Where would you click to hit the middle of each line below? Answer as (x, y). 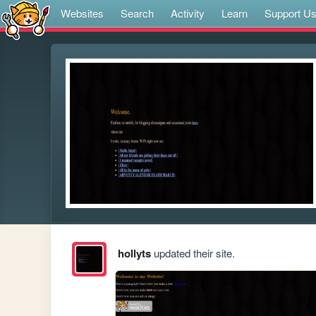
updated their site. (193, 253)
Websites (82, 13)
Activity (188, 13)
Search (137, 13)
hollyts (134, 254)
